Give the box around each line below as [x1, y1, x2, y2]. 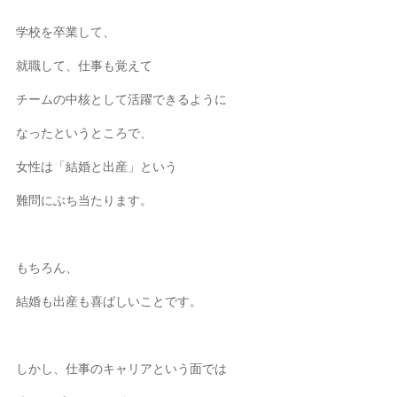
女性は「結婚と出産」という [16, 159, 178, 174]
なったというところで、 [16, 125, 153, 140]
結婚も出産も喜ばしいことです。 [16, 293, 203, 308]
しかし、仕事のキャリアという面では [16, 361, 228, 376]
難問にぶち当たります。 [16, 192, 153, 207]
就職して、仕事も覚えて [16, 58, 153, 73]
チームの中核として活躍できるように [16, 91, 228, 106]
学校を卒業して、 [16, 24, 116, 39]
